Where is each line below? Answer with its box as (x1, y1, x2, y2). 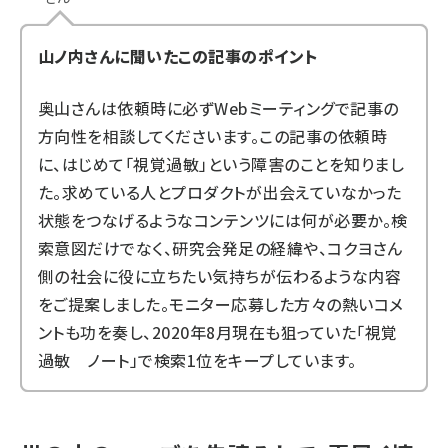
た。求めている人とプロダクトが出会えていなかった (38, 179, 402, 204)
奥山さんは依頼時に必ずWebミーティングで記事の (38, 95, 399, 120)
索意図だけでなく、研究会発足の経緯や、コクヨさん (38, 235, 403, 260)
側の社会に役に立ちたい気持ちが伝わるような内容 (38, 263, 402, 288)
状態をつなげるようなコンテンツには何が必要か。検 (38, 207, 408, 232)
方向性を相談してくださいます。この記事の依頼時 (38, 123, 388, 148)
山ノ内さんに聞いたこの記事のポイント (38, 43, 318, 68)
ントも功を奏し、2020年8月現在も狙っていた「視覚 (38, 319, 398, 344)
